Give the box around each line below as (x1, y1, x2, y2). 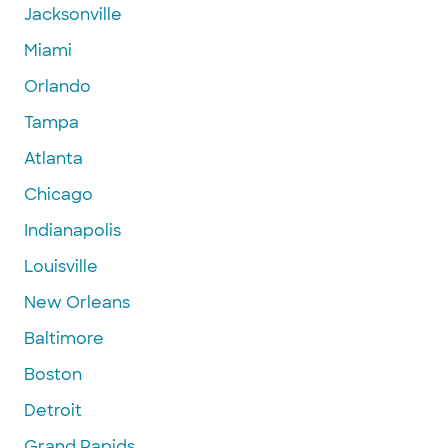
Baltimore (24, 327, 104, 349)
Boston (24, 363, 82, 385)
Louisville (24, 255, 98, 277)
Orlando (24, 75, 91, 97)
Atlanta (24, 147, 83, 169)
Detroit (24, 399, 82, 421)
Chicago (24, 183, 93, 205)
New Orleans (24, 291, 130, 313)
